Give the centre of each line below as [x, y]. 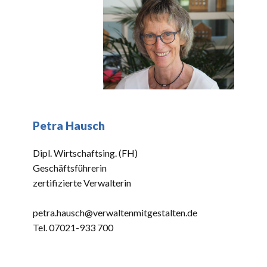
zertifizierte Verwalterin [82, 183]
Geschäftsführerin [70, 168]
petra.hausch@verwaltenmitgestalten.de [115, 212]
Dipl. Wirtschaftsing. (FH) [85, 153]
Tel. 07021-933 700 [73, 227]
